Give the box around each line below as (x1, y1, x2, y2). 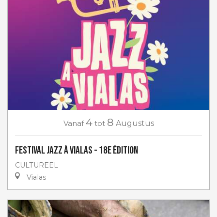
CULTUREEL (15, 160, 58, 170)
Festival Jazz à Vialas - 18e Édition (15, 144, 138, 156)
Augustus (115, 118, 154, 128)
